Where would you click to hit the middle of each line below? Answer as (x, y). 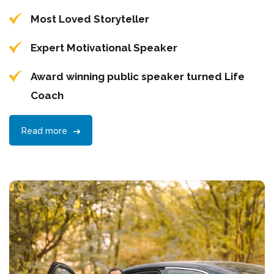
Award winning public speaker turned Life (138, 76)
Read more (46, 131)
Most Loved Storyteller (90, 19)
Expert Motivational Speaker (104, 47)
